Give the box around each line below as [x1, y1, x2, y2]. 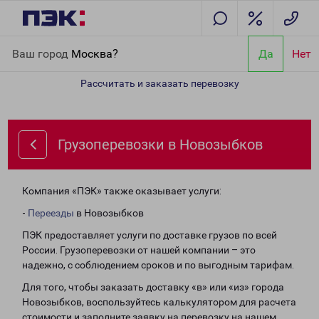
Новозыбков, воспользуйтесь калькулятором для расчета [22, 296, 296, 308]
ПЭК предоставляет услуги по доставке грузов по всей [22, 229, 277, 241]
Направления [54, 38, 117, 50]
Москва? [71, 46, 118, 61]
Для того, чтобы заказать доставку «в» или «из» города [22, 281, 284, 293]
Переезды [28, 207, 74, 219]
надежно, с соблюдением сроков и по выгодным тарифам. [22, 259, 294, 271]
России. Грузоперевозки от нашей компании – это [22, 244, 256, 256]
